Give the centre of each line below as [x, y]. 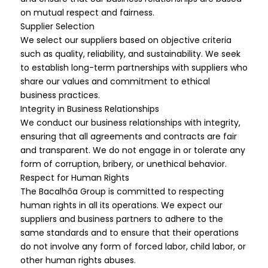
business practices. [60, 95]
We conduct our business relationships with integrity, [130, 123]
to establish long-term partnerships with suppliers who [134, 68]
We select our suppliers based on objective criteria [126, 40]
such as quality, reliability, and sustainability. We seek [130, 54]
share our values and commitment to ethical [115, 81]
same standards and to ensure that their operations [129, 233]
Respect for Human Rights [74, 178]
